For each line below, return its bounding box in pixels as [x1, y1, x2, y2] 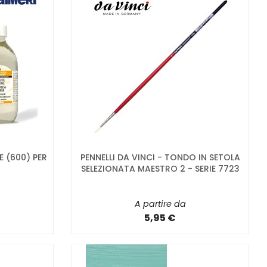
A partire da [134, 197, 186, 210]
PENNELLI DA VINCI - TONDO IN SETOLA [80, 151, 240, 163]
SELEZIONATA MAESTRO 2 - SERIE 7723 [80, 162, 240, 175]
